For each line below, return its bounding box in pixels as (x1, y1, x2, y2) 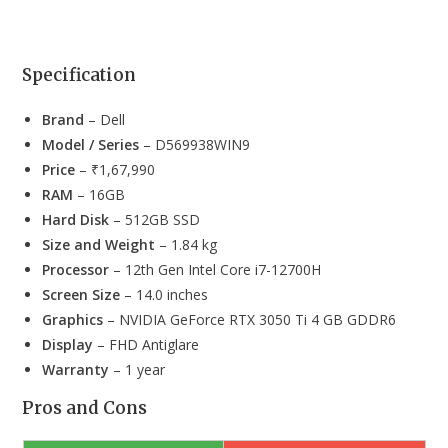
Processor (42, 260, 110, 280)
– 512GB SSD (109, 210, 201, 230)
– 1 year (109, 360, 166, 380)
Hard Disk (42, 210, 110, 230)
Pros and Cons (22, 397, 148, 420)
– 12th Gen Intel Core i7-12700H (109, 260, 322, 280)
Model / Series (42, 135, 140, 155)
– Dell (88, 110, 126, 130)
